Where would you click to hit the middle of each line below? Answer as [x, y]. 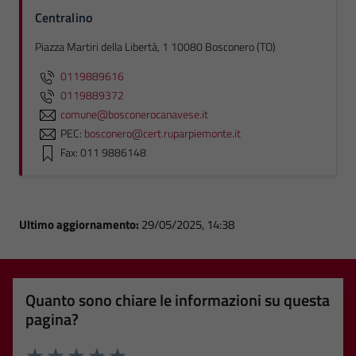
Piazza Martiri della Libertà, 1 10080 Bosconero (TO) [155, 47]
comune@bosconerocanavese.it [134, 114]
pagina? [52, 319]
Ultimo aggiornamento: [80, 224]
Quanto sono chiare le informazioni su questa [178, 300]
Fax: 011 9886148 [103, 152]
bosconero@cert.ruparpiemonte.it [163, 133]
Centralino [64, 17]
